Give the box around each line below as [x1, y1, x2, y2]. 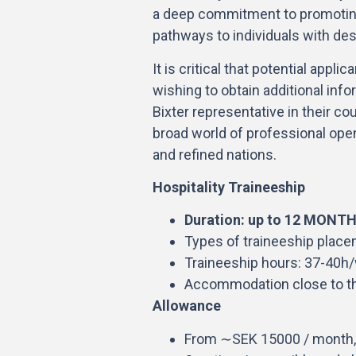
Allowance [153, 297, 221, 315]
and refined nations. [153, 145, 277, 163]
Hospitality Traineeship [153, 178, 305, 195]
